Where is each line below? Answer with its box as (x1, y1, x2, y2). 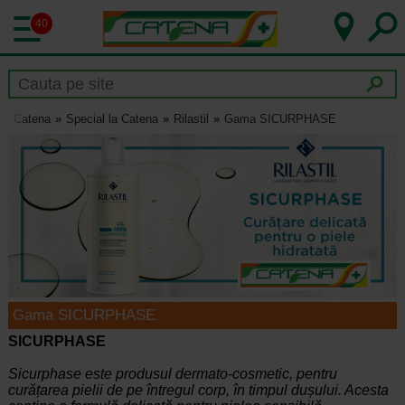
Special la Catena (65, 112, 158, 127)
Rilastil (173, 112, 209, 127)
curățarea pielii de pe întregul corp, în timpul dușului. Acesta (7, 382, 389, 399)
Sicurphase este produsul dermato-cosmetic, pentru (7, 366, 337, 382)
